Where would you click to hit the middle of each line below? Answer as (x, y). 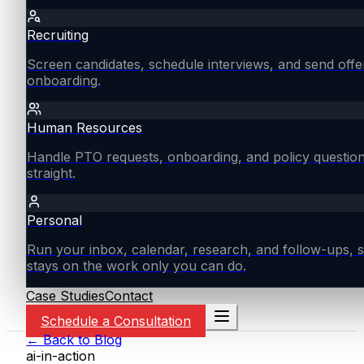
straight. (51, 173)
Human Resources (84, 128)
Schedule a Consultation (116, 321)
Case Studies (65, 296)
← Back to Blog (74, 340)
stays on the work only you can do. (136, 266)
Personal (54, 220)
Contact (129, 296)
